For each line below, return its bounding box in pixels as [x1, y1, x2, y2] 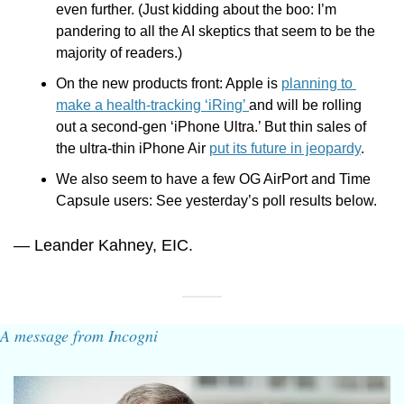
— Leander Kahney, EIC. [14, 236, 193, 255]
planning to [281, 76, 353, 92]
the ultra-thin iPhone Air [56, 141, 209, 157]
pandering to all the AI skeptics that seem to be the [56, 23, 375, 40]
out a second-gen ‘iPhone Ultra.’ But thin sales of [56, 119, 366, 135]
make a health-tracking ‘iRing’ [56, 97, 249, 114]
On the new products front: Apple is [56, 76, 281, 92]
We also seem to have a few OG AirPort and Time [56, 171, 371, 188]
